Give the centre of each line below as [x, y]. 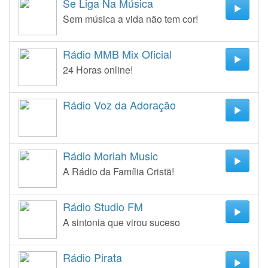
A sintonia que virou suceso [121, 222]
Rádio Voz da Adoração [119, 105]
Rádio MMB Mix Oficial [117, 54]
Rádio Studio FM [103, 206]
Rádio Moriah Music [110, 156]
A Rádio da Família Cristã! [118, 171]
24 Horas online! [98, 70]
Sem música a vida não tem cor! [130, 19]
